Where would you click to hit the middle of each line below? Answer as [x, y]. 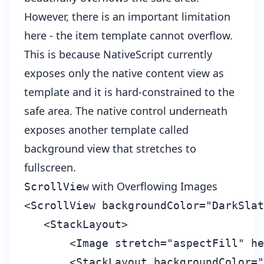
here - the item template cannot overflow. [128, 35]
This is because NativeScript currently [118, 54]
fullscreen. [50, 167]
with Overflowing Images [153, 186]
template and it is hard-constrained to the [129, 92]
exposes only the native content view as [124, 73]
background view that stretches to [110, 148]
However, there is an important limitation [127, 16]
